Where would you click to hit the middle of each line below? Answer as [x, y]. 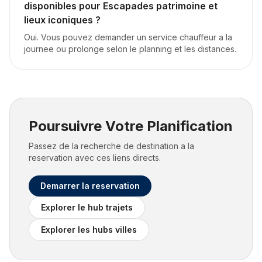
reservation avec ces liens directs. [95, 158]
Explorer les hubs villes [89, 230]
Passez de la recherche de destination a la [111, 146]
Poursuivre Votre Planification [131, 126]
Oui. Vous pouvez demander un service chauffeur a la [128, 37]
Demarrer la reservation [90, 186]
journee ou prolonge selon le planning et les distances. [130, 49]
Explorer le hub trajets [87, 207]
